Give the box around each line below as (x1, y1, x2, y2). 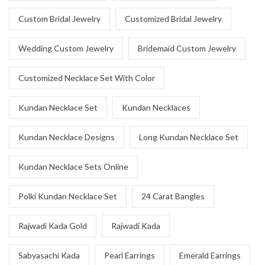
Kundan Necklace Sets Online (18, 161, 128, 172)
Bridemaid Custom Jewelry (138, 43, 236, 53)
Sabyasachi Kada (18, 250, 80, 260)
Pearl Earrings (104, 250, 155, 260)
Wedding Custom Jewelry (18, 43, 114, 53)
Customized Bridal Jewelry (125, 14, 222, 24)
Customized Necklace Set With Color (18, 73, 155, 83)
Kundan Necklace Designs (18, 132, 115, 142)
